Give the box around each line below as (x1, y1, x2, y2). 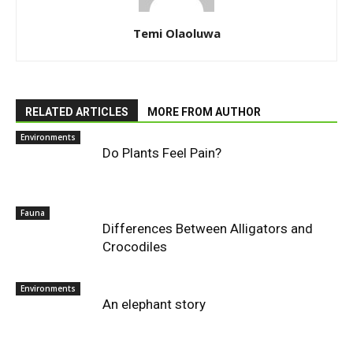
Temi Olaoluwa (132, 25, 221, 41)
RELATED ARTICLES (25, 106, 128, 118)
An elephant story (102, 296, 206, 312)
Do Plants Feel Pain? (102, 145, 221, 161)
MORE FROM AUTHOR (147, 106, 261, 118)
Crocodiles (102, 239, 167, 255)
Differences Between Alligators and (102, 221, 313, 236)
